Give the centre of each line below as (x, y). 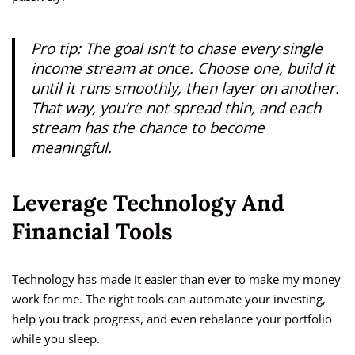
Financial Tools (92, 232)
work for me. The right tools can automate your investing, (169, 299)
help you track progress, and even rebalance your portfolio (172, 319)
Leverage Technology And (148, 203)
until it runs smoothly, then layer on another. (185, 88)
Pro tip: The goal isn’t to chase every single (177, 48)
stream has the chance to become (148, 128)
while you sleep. (56, 339)
